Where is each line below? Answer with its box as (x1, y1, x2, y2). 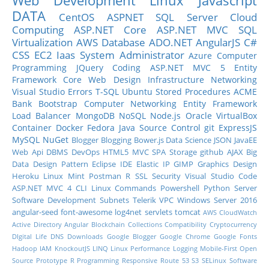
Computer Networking (83, 98, 177, 109)
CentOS (59, 10, 95, 24)
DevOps (71, 147, 100, 157)
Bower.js (133, 135, 164, 145)
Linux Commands (91, 183, 157, 193)
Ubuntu (122, 86, 153, 97)
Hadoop (12, 244, 37, 253)
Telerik (132, 195, 156, 205)
